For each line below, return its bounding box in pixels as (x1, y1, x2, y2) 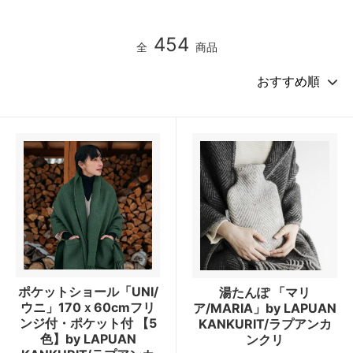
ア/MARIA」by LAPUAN (193, 299, 336, 316)
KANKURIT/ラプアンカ (198, 315, 332, 332)
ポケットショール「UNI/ (17, 283, 158, 299)
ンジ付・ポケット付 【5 (19, 314, 157, 331)
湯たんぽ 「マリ (219, 284, 310, 300)
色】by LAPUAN (39, 330, 136, 347)
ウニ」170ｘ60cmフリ (20, 299, 155, 315)
